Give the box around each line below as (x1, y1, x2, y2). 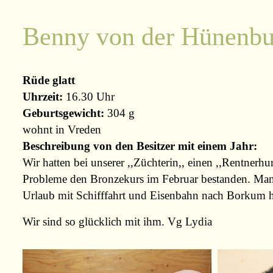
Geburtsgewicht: (23, 107, 104, 119)
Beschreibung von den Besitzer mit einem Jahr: (23, 140, 257, 152)
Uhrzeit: (23, 90, 66, 103)
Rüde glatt (23, 74, 75, 87)
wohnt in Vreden (23, 123, 101, 136)
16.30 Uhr (66, 90, 115, 103)
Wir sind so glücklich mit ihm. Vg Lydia (23, 215, 212, 228)
